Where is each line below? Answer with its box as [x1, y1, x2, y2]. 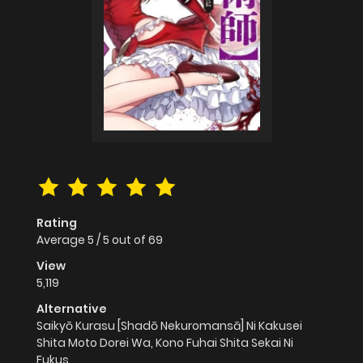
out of [112, 232, 148, 249]
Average [36, 232, 88, 249]
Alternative [36, 301, 107, 318]
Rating [36, 215, 77, 232]
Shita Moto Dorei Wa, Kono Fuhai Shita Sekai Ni [36, 335, 293, 352]
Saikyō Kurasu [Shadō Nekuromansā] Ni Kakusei [36, 318, 302, 335]
